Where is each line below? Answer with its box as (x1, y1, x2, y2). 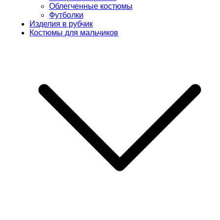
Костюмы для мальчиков (29, 28, 118, 37)
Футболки (49, 10, 83, 19)
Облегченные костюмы (49, 1, 133, 10)
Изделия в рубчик (29, 19, 93, 28)
